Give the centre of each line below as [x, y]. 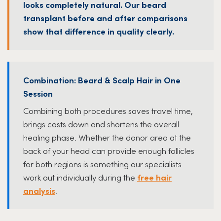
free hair [154, 177]
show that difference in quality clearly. [99, 31]
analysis [39, 190]
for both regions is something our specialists [102, 164]
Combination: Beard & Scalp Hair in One [102, 80]
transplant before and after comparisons [105, 18]
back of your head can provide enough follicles [109, 150]
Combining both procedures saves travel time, [108, 110]
